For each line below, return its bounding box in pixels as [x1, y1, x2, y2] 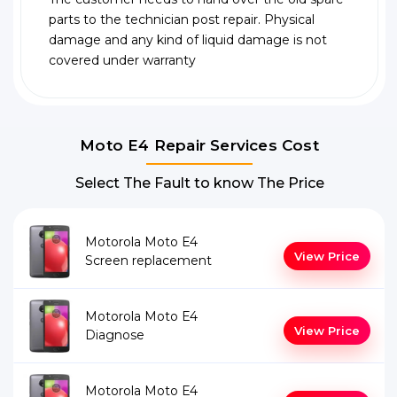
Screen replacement [85, 253, 212, 269]
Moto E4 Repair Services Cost [80, 136, 319, 155]
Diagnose [85, 327, 144, 344]
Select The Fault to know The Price [74, 175, 324, 192]
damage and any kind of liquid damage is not [49, 32, 327, 49]
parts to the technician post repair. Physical [49, 12, 315, 28]
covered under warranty [49, 52, 196, 69]
